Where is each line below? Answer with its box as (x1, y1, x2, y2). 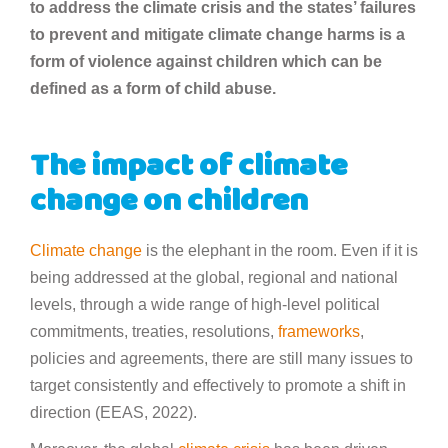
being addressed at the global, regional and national (30, 268, 398, 286)
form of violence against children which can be (30, 52, 382, 70)
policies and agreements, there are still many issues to (30, 349, 413, 367)
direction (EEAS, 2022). (30, 403, 201, 421)
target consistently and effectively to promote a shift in (30, 376, 406, 394)
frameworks (278, 322, 360, 340)
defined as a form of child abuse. (30, 79, 280, 97)
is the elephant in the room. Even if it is (142, 241, 418, 259)
